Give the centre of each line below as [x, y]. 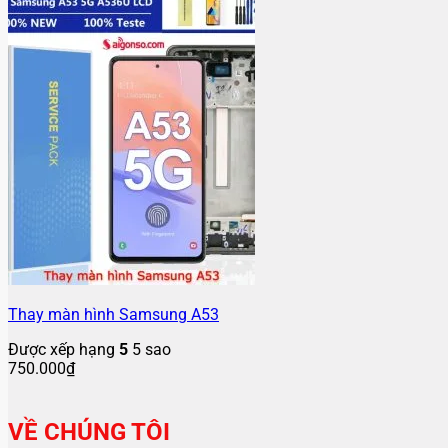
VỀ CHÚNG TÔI [89, 431]
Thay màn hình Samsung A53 [113, 314]
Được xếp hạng [63, 349]
